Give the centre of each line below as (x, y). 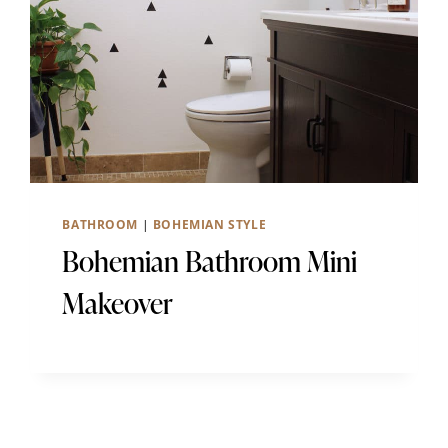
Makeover (118, 302)
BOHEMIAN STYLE (209, 223)
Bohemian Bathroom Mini (210, 260)
